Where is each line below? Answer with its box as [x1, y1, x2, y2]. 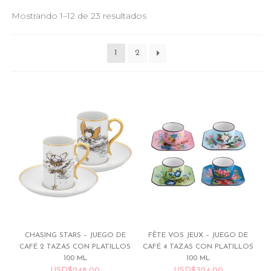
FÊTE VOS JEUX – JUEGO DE [148, 231, 249, 239]
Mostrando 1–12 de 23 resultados [11, 10, 147, 22]
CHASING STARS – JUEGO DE [24, 231, 126, 239]
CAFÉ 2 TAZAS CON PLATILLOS [19, 243, 131, 250]
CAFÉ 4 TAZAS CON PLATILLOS [143, 243, 254, 250]
